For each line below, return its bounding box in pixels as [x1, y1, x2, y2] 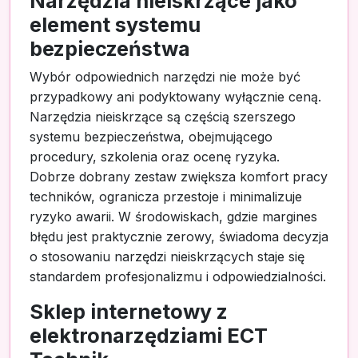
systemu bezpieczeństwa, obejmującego [30, 128, 272, 145]
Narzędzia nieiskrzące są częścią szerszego [30, 108, 296, 125]
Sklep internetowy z [30, 299, 228, 324]
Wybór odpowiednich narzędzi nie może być [30, 68, 300, 85]
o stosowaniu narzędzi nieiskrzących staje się [30, 248, 304, 265]
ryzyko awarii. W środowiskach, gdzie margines [30, 208, 317, 225]
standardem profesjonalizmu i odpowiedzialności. [30, 268, 326, 284]
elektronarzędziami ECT [30, 323, 268, 348]
